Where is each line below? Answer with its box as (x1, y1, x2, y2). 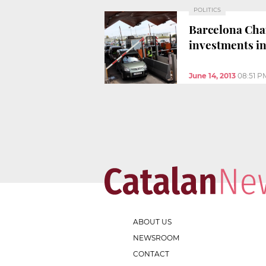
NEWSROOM (133, 233, 179, 242)
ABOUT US (133, 217, 172, 226)
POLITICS (194, 6, 221, 13)
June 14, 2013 (189, 71, 236, 80)
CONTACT (133, 249, 169, 258)
